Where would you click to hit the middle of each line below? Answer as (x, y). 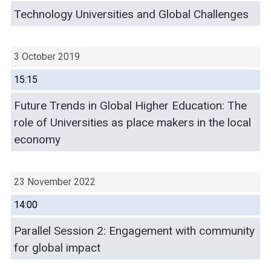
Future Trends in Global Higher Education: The (130, 105)
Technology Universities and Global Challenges (131, 14)
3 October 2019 (47, 56)
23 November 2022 (55, 181)
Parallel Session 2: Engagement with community (134, 230)
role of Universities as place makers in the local (132, 122)
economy (37, 139)
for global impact (57, 247)
